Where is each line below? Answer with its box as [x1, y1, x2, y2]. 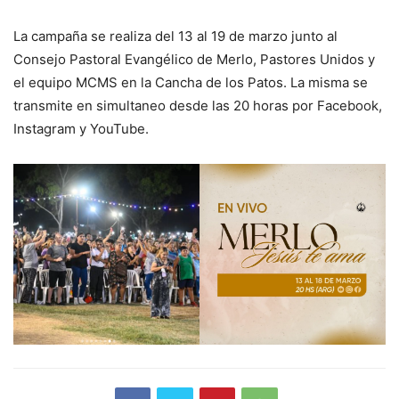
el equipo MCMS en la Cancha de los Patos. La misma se [13, 74, 368, 92]
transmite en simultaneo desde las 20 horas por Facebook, [13, 97, 382, 115]
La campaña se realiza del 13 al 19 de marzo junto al [13, 28, 338, 45]
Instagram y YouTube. [13, 120, 149, 138]
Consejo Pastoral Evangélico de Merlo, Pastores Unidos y [13, 51, 375, 69]
